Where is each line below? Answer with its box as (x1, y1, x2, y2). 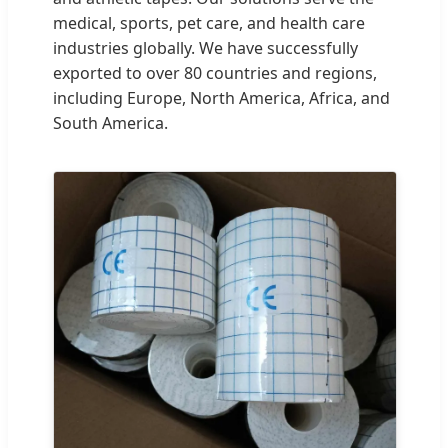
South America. (53, 112, 168, 135)
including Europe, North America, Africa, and (53, 87, 390, 110)
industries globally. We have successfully (53, 37, 358, 60)
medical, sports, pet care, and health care (53, 12, 365, 35)
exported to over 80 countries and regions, (53, 62, 377, 85)
